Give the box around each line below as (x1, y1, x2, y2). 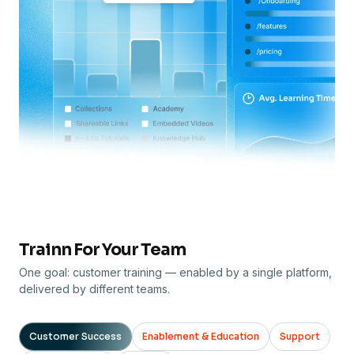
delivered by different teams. (19, 282, 170, 296)
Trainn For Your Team (19, 239, 186, 261)
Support (280, 330, 320, 343)
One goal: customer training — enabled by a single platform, (19, 265, 332, 280)
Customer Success (29, 330, 122, 343)
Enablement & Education (142, 330, 259, 343)
